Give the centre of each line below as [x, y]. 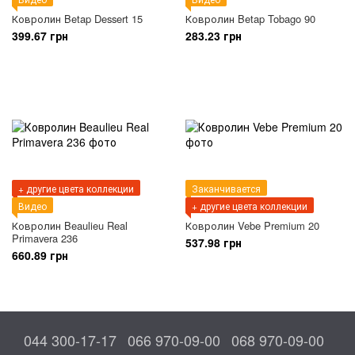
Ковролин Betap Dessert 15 [77, 19]
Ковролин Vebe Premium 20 [252, 226]
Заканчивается [226, 189]
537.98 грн [214, 243]
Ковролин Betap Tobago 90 [250, 19]
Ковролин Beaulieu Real [70, 226]
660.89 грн [40, 256]
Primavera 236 [45, 239]
